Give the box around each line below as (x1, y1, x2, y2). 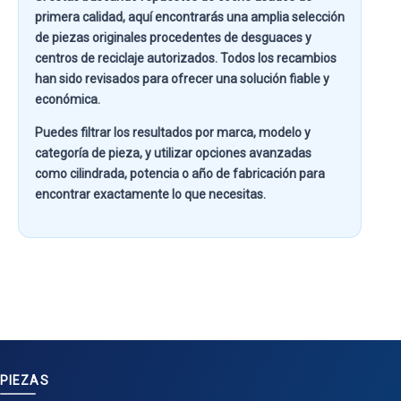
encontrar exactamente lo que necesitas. (35, 187, 266, 201)
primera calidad (35, 10, 123, 24)
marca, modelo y (217, 125, 311, 140)
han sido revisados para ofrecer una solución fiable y (35, 72, 329, 86)
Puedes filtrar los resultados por (35, 125, 217, 140)
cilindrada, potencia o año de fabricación (70, 166, 296, 181)
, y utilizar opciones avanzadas (140, 146, 311, 160)
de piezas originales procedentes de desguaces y (35, 30, 311, 45)
